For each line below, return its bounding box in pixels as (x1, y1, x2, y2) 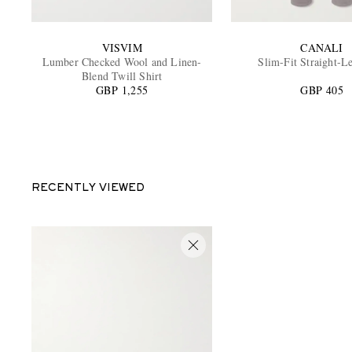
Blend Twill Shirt (82, 68, 163, 83)
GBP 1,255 (96, 82, 148, 97)
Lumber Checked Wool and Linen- (42, 53, 202, 69)
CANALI (300, 39, 343, 55)
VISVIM (101, 39, 142, 55)
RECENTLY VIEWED (31, 183, 145, 193)
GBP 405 (300, 82, 343, 97)
